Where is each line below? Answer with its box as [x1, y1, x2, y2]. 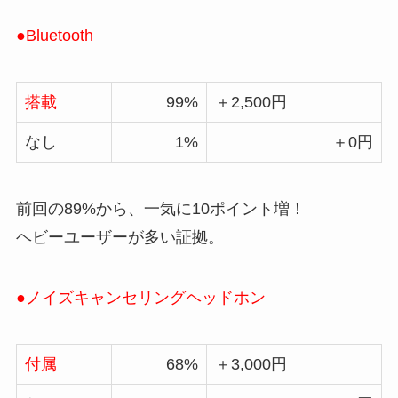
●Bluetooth [15, 27, 93, 45]
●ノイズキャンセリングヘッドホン [15, 288, 266, 306]
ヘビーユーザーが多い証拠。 [15, 228, 228, 247]
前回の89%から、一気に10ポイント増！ [15, 200, 306, 219]
